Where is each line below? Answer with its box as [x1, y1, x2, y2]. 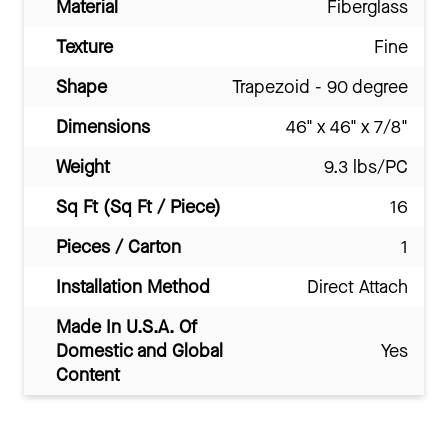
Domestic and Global [56, 339, 223, 364]
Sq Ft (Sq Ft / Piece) [56, 195, 221, 220]
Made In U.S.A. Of [56, 315, 197, 340]
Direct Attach [307, 275, 408, 300]
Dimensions [56, 115, 150, 140]
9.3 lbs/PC [324, 155, 408, 180]
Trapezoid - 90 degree [232, 75, 408, 100]
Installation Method [56, 275, 210, 300]
